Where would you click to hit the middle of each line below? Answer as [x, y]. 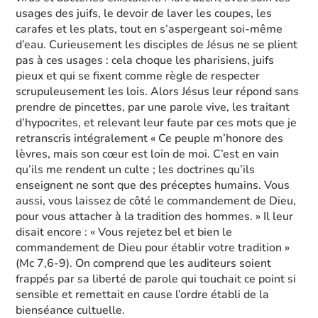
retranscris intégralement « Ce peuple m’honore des [150, 138]
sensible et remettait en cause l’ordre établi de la [143, 295]
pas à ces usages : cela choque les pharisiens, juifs [145, 60]
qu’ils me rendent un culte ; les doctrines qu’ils [136, 170]
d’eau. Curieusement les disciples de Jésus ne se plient [157, 45]
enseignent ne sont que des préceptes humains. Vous [153, 185]
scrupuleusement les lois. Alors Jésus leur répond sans [158, 92]
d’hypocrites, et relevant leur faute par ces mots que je [157, 123]
